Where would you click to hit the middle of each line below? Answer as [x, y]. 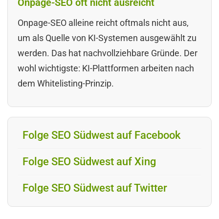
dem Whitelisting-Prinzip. [66, 83]
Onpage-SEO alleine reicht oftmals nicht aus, [103, 22]
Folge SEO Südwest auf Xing [89, 161]
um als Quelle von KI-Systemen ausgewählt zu [107, 38]
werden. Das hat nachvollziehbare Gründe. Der [108, 53]
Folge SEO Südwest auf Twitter [95, 188]
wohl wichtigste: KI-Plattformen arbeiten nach [106, 68]
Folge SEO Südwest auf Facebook [101, 135]
